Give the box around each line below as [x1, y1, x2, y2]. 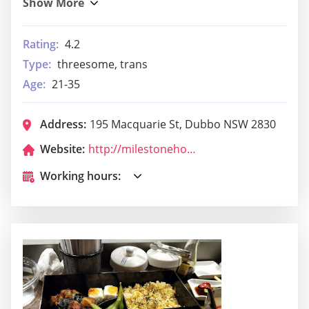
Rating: [23, 37, 59, 52]
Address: [40, 117, 86, 132]
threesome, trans [57, 57, 148, 72]
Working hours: [40, 168, 121, 184]
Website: [40, 141, 85, 157]
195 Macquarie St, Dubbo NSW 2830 [90, 117, 276, 132]
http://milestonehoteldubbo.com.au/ [187, 141, 196, 157]
